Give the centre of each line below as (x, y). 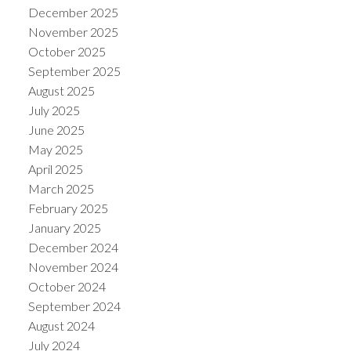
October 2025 (67, 51)
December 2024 (73, 247)
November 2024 (73, 266)
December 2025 (73, 12)
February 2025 (68, 208)
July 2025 (54, 110)
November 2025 (73, 31)
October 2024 (67, 286)
